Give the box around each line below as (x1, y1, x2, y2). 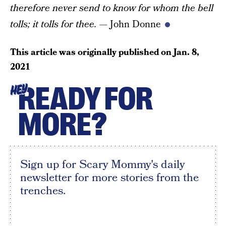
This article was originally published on (10, 46, 174, 59)
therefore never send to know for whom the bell (10, 2, 213, 16)
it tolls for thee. (33, 18, 97, 32)
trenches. (20, 183, 66, 199)
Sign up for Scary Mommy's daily (20, 156, 185, 173)
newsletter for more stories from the (20, 169, 199, 186)
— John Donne (97, 18, 161, 32)
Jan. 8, (174, 46, 199, 59)
